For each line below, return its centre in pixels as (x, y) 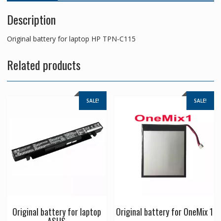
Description (31, 19)
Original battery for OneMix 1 (164, 211)
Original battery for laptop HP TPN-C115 (71, 38)
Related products (43, 64)
